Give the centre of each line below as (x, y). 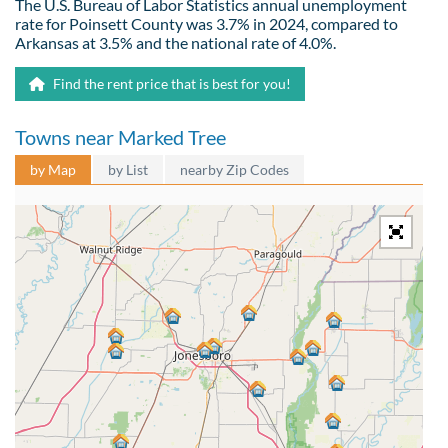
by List (128, 169)
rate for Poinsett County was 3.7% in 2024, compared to (206, 23)
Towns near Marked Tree (120, 136)
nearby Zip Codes (234, 169)
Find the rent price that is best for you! (170, 83)
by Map (53, 169)
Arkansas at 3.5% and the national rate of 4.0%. (175, 42)
